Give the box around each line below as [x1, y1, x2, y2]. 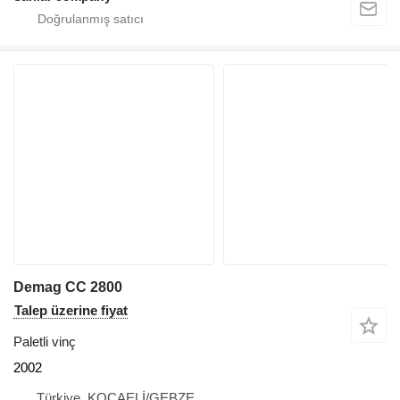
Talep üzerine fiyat [14, 302, 128, 318]
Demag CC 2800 [13, 279, 122, 295]
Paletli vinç [13, 333, 76, 349]
